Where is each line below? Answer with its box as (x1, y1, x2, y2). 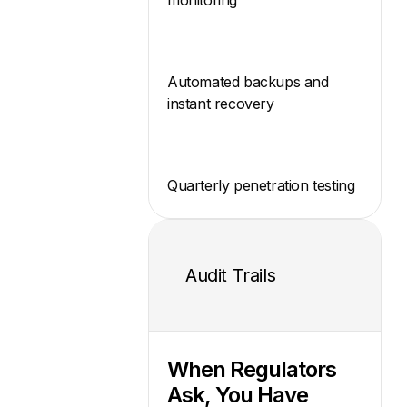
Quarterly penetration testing (167, 175, 355, 194)
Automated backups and (167, 72, 329, 91)
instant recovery (167, 94, 274, 113)
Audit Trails (185, 264, 276, 287)
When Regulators (167, 356, 336, 383)
